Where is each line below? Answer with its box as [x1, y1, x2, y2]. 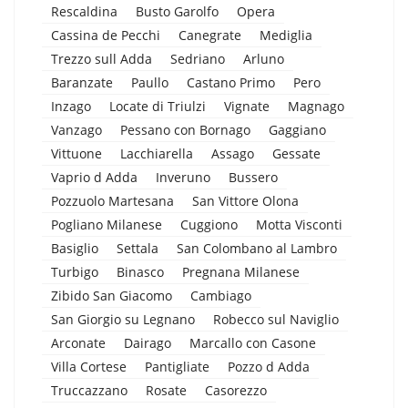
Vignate [224, 97, 270, 115]
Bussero [229, 168, 278, 186]
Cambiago [190, 286, 251, 304]
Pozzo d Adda [228, 357, 310, 375]
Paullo [131, 73, 168, 91]
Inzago [51, 97, 91, 115]
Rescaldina [51, 2, 117, 20]
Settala [117, 239, 158, 257]
